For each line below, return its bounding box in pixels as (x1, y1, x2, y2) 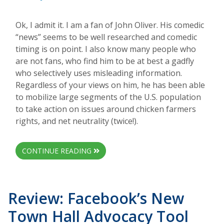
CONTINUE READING (22, 146, 93, 156)
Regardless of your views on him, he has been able (15, 79, 205, 91)
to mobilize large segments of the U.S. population (15, 91, 201, 103)
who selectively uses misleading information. (15, 67, 182, 79)
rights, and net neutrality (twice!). (15, 115, 138, 127)
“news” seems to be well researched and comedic (15, 31, 197, 43)
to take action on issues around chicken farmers (15, 103, 196, 115)
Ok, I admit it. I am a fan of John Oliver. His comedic (15, 19, 204, 31)
